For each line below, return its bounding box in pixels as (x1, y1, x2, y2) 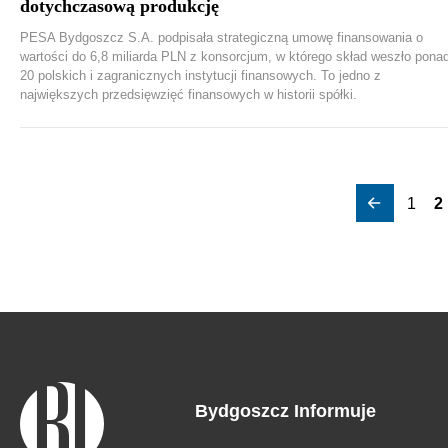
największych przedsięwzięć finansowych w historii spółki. (20, 87, 357, 102)
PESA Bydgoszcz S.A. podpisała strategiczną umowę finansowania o (20, 30, 423, 45)
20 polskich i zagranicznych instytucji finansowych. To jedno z (20, 68, 381, 83)
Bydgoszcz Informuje (195, 401, 376, 421)
